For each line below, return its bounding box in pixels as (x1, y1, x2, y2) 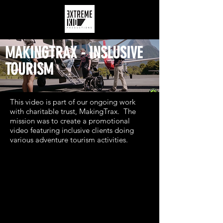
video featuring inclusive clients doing (10, 125, 134, 135)
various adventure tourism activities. (10, 135, 128, 144)
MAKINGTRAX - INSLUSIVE (5, 43, 142, 62)
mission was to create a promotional (10, 116, 130, 125)
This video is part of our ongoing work (10, 97, 135, 107)
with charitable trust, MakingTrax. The (10, 107, 136, 116)
